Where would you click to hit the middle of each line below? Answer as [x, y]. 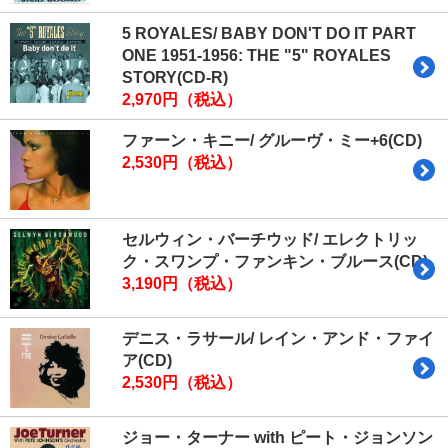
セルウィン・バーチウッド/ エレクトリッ [270, 240]
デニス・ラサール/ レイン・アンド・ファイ [278, 339]
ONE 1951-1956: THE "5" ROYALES [256, 56]
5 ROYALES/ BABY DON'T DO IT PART [269, 34]
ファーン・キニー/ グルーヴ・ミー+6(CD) [272, 141]
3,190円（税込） [182, 284]
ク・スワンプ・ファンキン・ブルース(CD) [275, 262]
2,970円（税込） [182, 100]
